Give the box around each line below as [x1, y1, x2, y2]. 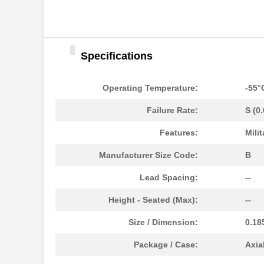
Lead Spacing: [140, 173, 198, 183]
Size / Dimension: [128, 217, 198, 227]
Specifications [81, 50, 153, 62]
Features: [160, 128, 198, 138]
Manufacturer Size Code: [99, 150, 198, 160]
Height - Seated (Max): [108, 195, 198, 205]
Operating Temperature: [103, 83, 198, 93]
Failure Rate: [147, 105, 198, 115]
